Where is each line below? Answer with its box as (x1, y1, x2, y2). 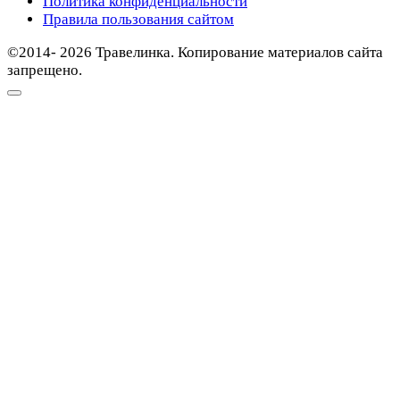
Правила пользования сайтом (43, 10, 234, 28)
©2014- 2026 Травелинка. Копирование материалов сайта (7, 43, 383, 61)
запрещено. (7, 61, 82, 79)
